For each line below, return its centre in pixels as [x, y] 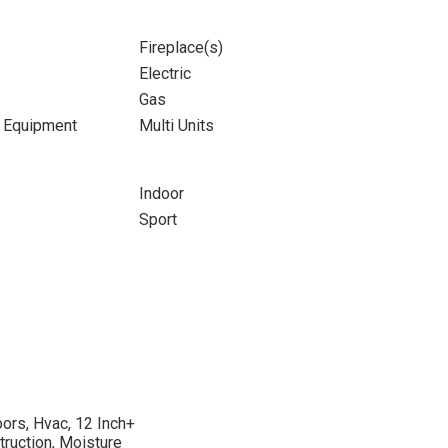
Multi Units [176, 125]
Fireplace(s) [180, 47]
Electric [164, 73]
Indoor [161, 193]
